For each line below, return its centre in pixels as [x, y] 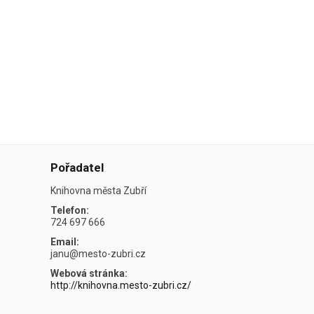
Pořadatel [77, 167]
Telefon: [70, 210]
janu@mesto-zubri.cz [98, 253]
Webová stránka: [89, 273]
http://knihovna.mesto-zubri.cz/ [121, 285]
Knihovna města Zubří [99, 190]
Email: [65, 241]
